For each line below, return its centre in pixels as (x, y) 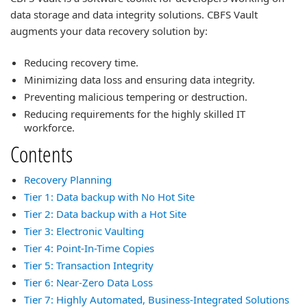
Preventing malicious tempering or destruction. (136, 97)
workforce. (49, 127)
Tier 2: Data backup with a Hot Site (105, 214)
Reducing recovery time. (81, 62)
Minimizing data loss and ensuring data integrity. (139, 79)
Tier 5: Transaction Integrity (89, 265)
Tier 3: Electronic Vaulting (84, 231)
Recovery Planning (68, 180)
